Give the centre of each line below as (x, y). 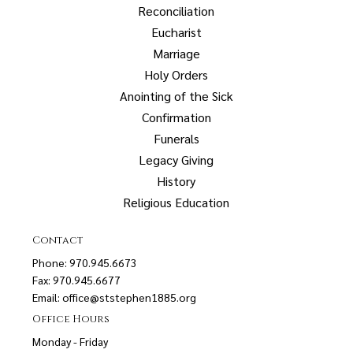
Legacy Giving (176, 159)
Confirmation (176, 117)
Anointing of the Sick (176, 95)
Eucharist (176, 32)
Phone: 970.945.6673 (85, 263)
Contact (58, 241)
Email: (48, 297)
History (176, 180)
